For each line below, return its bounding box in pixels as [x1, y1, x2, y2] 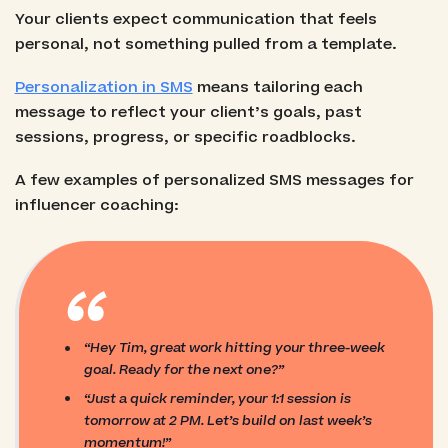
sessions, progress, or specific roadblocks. [14, 126, 356, 148]
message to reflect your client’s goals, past [14, 101, 362, 123]
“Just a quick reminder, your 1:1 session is [84, 388, 352, 408]
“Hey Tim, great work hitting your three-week [84, 338, 386, 358]
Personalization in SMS [14, 76, 193, 98]
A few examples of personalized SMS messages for [14, 169, 414, 191]
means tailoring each [192, 76, 363, 98]
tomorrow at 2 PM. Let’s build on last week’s [84, 410, 373, 430]
